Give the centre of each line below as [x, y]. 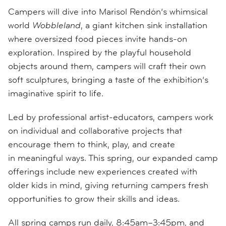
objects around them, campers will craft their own [107, 66]
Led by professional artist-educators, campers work [111, 117]
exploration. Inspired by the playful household [100, 52]
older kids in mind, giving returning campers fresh [108, 185]
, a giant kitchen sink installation [144, 25]
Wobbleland [56, 25]
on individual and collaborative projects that [95, 131]
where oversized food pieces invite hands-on [98, 39]
